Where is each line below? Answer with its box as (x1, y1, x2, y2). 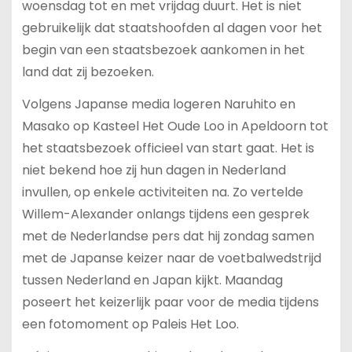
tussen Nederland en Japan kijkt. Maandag (21, 270, 283, 289)
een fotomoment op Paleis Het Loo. (21, 314, 239, 333)
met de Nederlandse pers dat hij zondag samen (21, 226, 314, 245)
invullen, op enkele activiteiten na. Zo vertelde (21, 182, 303, 201)
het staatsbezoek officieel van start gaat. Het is (21, 138, 314, 157)
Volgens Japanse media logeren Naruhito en (21, 94, 295, 113)
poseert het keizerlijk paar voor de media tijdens (21, 292, 319, 311)
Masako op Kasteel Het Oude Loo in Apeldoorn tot (21, 116, 328, 135)
